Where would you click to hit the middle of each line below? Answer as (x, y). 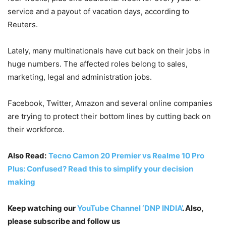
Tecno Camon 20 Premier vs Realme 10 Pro (126, 155)
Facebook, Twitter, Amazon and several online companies (110, 103)
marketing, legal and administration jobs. (80, 77)
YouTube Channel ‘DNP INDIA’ (130, 208)
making (21, 182)
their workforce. (36, 129)
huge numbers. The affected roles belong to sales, (98, 64)
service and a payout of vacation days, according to (98, 11)
